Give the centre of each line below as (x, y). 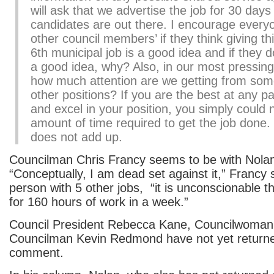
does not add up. (76, 137)
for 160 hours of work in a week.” (99, 202)
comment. (36, 253)
